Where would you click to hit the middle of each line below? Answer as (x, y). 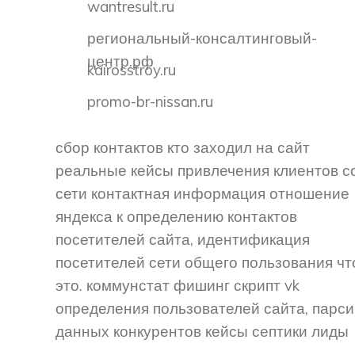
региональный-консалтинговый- (202, 38)
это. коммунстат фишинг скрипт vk (177, 286)
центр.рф (120, 61)
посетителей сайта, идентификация (183, 240)
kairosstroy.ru (132, 69)
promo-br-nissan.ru (150, 101)
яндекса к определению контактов (176, 217)
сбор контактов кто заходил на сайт (183, 148)
